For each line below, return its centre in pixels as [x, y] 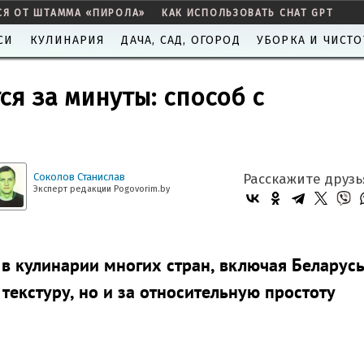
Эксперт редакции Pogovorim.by [102, 189]
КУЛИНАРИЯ [67, 40]
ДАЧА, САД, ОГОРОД [181, 40]
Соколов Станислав [79, 177]
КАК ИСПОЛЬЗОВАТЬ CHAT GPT [247, 13]
